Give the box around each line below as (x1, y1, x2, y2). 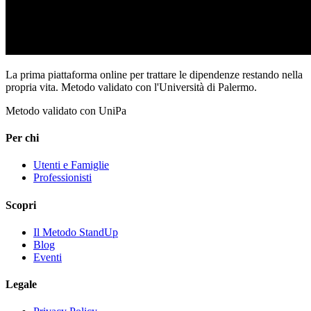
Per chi (6, 132, 39, 144)
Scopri (6, 199, 36, 211)
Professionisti (33, 171, 92, 184)
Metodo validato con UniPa (6, 104, 126, 117)
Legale (6, 278, 37, 291)
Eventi (33, 251, 62, 263)
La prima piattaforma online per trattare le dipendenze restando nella (6, 68, 303, 81)
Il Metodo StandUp (33, 226, 118, 238)
